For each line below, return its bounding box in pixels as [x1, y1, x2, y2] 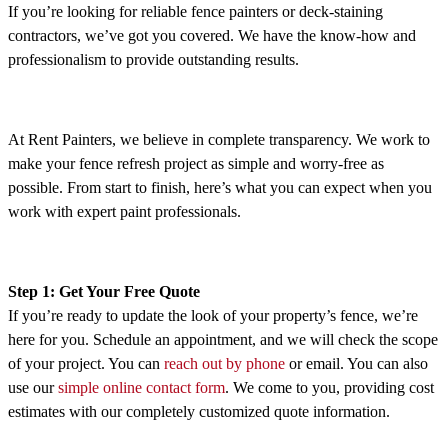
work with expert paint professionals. [8, 203, 241, 221]
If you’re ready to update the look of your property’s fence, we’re [8, 307, 418, 325]
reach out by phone [164, 355, 285, 373]
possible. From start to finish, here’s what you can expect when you [8, 179, 432, 197]
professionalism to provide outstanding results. [8, 51, 299, 69]
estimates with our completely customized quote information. [8, 403, 390, 421]
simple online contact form [58, 379, 225, 397]
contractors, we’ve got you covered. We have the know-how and [8, 27, 416, 45]
